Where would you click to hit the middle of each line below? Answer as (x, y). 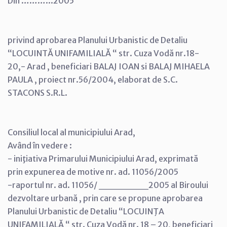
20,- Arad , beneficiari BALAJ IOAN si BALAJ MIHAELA (109, 66)
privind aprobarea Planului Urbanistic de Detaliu (98, 40)
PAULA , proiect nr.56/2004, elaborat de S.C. (93, 79)
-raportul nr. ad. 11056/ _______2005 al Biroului (108, 185)
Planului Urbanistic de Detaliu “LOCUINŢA (86, 211)
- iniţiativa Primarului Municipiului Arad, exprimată (103, 158)
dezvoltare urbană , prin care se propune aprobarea (105, 198)
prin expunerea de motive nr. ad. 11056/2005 (93, 172)
